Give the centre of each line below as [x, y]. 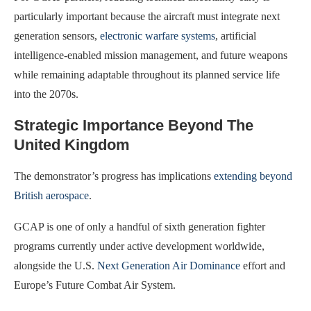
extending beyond [253, 176]
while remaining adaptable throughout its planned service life [147, 75]
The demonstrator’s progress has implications [114, 176]
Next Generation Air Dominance [169, 266]
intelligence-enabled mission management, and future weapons [151, 56]
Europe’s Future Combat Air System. [95, 285]
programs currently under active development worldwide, [139, 246]
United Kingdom [72, 145]
